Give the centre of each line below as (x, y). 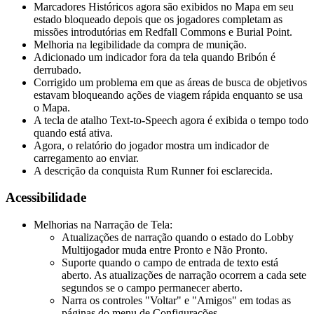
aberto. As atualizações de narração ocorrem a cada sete (184, 275)
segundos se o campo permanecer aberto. (152, 287)
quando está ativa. (73, 132)
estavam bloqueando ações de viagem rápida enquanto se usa (168, 95)
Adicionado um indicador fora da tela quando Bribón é (155, 57)
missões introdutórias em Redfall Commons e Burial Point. (163, 32)
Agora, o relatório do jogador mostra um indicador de (151, 145)
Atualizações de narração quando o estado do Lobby (178, 237)
